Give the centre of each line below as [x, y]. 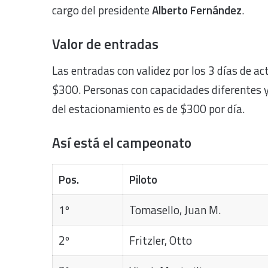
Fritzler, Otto [160, 240]
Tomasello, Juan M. [175, 209]
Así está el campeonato [122, 142]
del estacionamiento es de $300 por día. [148, 108]
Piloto [143, 179]
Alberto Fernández [197, 10]
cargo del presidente [102, 10]
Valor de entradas [105, 44]
